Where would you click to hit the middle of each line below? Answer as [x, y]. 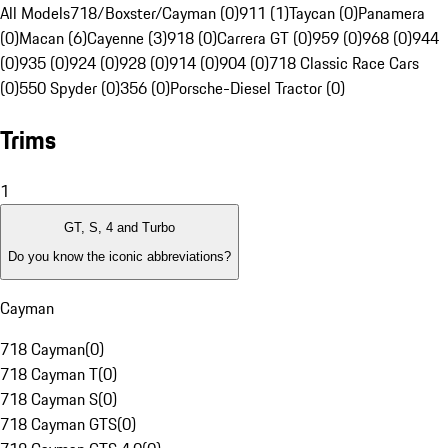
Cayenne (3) [127, 38]
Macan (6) [53, 38]
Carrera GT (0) [264, 38]
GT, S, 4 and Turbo [119, 228]
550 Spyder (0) [69, 88]
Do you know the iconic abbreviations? [119, 256]
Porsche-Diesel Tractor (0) [257, 88]
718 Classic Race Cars [344, 63]
